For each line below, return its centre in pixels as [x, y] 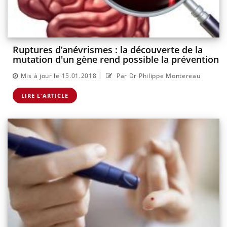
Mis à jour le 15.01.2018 [59, 75]
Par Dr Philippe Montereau [158, 75]
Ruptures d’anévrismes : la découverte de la [108, 50]
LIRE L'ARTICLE [45, 95]
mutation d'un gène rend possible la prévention [116, 60]
